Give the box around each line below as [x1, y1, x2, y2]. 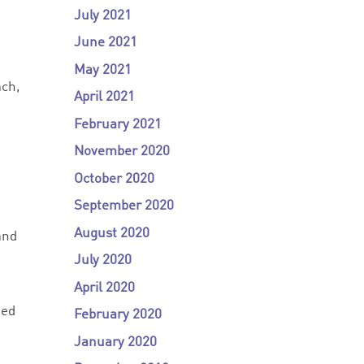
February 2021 [73, 117, 162, 132]
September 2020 [73, 199, 174, 213]
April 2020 [73, 280, 135, 295]
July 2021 [73, 8, 132, 23]
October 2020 [73, 171, 154, 186]
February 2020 [73, 308, 162, 322]
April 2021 [73, 90, 135, 104]
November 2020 [73, 145, 170, 158]
